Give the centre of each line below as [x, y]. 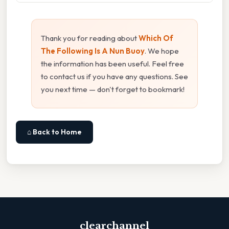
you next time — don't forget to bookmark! [113, 89]
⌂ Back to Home [54, 132]
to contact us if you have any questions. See [114, 76]
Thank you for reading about [90, 38]
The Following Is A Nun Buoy [93, 51]
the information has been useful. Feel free [112, 63]
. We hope [162, 51]
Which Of [156, 38]
